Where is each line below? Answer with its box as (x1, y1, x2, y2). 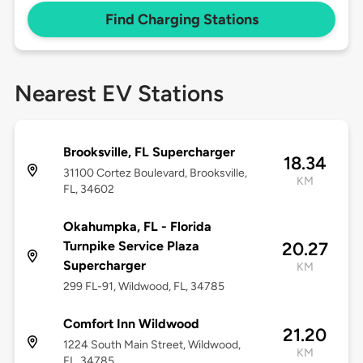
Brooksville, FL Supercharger (62, 144, 235, 160)
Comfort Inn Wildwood (62, 316, 199, 332)
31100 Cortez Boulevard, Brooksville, (62, 166, 247, 181)
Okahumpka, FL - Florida (62, 219, 211, 235)
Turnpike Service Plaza (62, 238, 199, 254)
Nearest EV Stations (14, 79, 224, 108)
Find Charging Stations (105, 11, 258, 29)
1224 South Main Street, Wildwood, (62, 338, 241, 352)
